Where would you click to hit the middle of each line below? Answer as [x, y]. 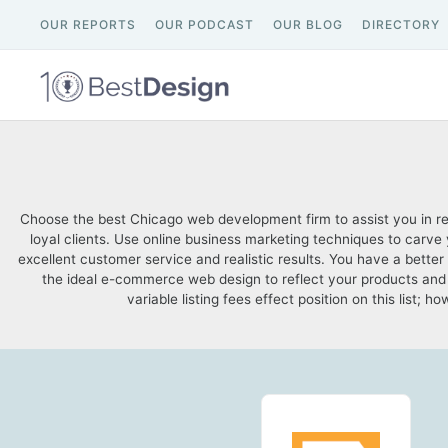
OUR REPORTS [88, 24]
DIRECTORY [401, 24]
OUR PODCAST [204, 24]
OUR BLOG [308, 24]
